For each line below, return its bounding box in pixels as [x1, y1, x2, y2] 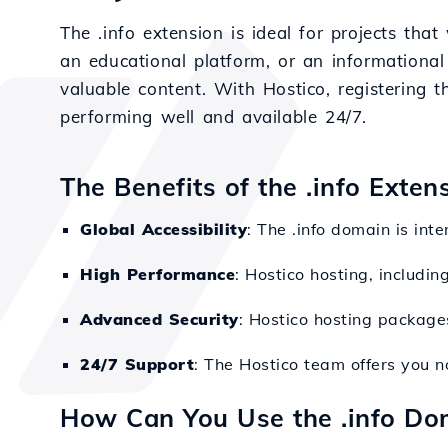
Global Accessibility [80, 219, 247, 239]
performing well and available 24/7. [60, 106, 368, 127]
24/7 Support [80, 354, 194, 374]
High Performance [80, 264, 235, 284]
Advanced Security [80, 309, 239, 329]
